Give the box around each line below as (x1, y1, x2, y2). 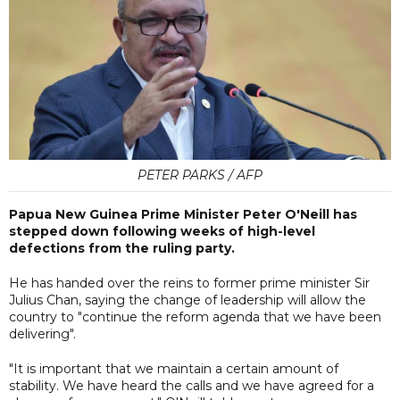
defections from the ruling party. (9, 239, 235, 256)
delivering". (9, 325, 76, 342)
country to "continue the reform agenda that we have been (9, 308, 381, 325)
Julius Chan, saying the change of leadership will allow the (9, 291, 366, 308)
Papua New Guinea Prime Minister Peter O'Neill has (9, 205, 357, 222)
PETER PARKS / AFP (137, 166, 262, 183)
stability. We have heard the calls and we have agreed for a (9, 377, 374, 394)
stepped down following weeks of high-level (9, 222, 315, 239)
